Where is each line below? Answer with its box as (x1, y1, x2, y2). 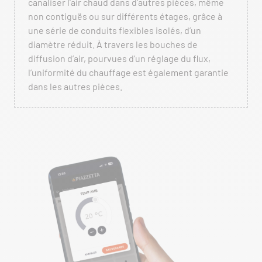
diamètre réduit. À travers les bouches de (28, 39, 198, 50)
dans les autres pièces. (28, 81, 122, 92)
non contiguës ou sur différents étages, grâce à (28, 11, 222, 22)
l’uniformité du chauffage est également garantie (28, 67, 229, 78)
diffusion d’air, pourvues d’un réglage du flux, (28, 53, 211, 64)
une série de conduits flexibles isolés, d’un (28, 25, 201, 36)
